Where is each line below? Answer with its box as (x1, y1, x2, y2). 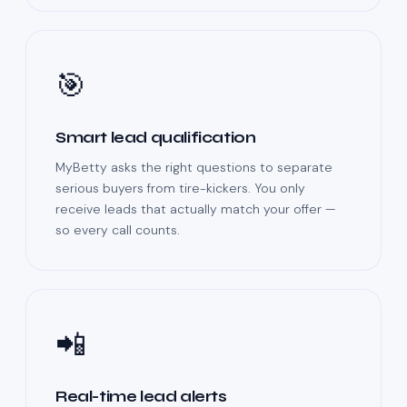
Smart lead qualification (55, 128, 256, 148)
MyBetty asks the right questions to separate (55, 159, 333, 176)
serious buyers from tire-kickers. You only (55, 180, 305, 197)
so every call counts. (55, 222, 180, 239)
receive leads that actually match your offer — (55, 201, 335, 218)
